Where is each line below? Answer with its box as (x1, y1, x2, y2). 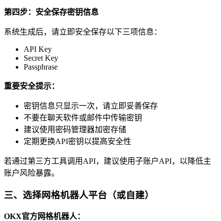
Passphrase (24, 63, 58, 72)
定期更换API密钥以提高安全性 (24, 137, 131, 146)
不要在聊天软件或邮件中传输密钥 (24, 113, 142, 122)
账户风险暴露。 (4, 169, 59, 178)
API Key (24, 45, 52, 54)
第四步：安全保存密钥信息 (4, 8, 99, 17)
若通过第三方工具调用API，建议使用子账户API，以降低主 (4, 157, 211, 166)
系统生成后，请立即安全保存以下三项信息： (4, 28, 162, 37)
